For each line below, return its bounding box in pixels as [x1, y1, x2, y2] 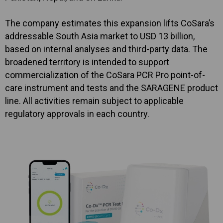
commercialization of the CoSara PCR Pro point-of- [5, 70, 205, 80]
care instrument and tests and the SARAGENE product [5, 83, 218, 93]
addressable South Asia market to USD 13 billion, [5, 31, 195, 41]
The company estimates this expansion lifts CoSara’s [5, 18, 215, 28]
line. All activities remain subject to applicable [5, 96, 184, 106]
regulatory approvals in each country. [5, 109, 149, 119]
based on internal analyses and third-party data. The [5, 44, 208, 54]
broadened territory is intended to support [5, 57, 169, 67]
